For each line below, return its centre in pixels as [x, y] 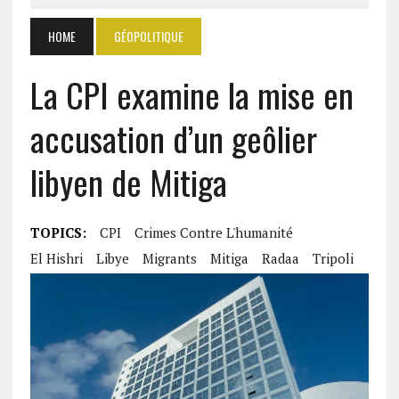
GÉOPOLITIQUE [148, 36]
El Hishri [56, 258]
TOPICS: [58, 232]
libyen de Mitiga [128, 182]
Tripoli [333, 258]
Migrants [169, 258]
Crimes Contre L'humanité [213, 232]
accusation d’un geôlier [173, 138]
